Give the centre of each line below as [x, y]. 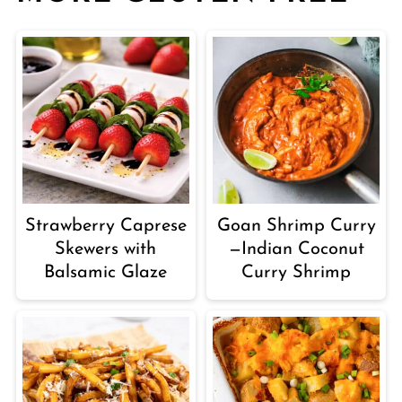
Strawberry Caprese [105, 226]
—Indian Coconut [296, 249]
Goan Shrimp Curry [296, 226]
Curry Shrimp [297, 272]
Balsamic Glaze [106, 272]
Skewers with [106, 249]
